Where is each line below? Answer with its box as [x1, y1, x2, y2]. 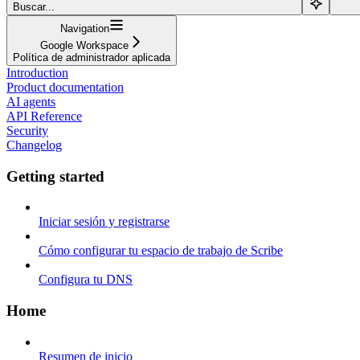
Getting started [6, 167, 104, 185]
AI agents [6, 94, 55, 108]
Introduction [6, 65, 68, 80]
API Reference [6, 108, 82, 123]
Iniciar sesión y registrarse [39, 215, 170, 229]
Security [6, 123, 48, 137]
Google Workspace [40, 39, 129, 51]
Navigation [59, 22, 109, 35]
